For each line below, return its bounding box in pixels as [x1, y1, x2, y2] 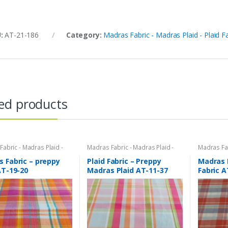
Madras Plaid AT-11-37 [87, 165, 168, 176]
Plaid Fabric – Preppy [87, 156, 161, 166]
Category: [66, 30, 104, 40]
